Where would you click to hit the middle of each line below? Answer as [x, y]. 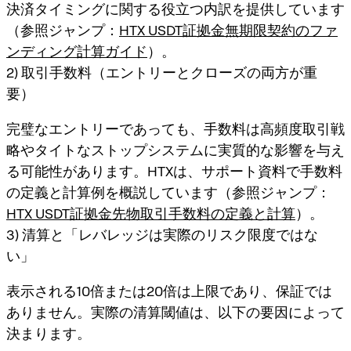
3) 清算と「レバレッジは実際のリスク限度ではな [162, 234]
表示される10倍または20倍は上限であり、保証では [169, 291]
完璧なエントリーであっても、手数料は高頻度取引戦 [175, 128]
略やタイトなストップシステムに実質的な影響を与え [175, 150]
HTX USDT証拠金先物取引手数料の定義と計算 [151, 213]
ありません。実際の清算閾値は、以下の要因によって [175, 312]
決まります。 [49, 333]
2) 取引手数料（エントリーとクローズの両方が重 [162, 72]
